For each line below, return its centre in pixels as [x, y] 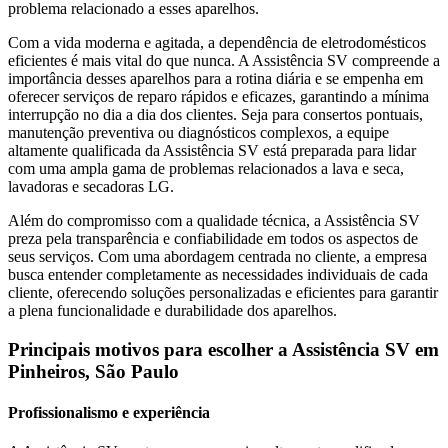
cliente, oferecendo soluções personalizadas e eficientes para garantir [223, 293]
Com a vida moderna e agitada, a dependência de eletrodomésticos [217, 43]
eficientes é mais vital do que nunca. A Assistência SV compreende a [224, 61]
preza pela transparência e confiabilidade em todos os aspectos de [213, 239]
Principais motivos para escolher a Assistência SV [211, 349]
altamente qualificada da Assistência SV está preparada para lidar [212, 151]
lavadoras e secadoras [78, 187]
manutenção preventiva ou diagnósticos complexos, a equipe [198, 133]
